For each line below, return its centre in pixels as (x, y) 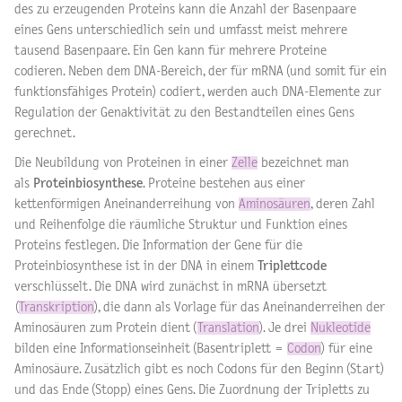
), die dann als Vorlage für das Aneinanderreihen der (240, 307)
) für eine (347, 348)
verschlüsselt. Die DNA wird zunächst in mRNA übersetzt (170, 286)
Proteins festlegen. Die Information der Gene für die (158, 245)
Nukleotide (341, 328)
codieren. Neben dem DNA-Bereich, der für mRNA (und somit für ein (201, 71)
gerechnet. (45, 133)
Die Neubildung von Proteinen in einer (123, 162)
